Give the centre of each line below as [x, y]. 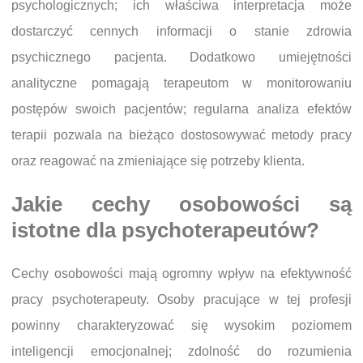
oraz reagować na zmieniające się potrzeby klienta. [158, 161]
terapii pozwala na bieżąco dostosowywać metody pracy [181, 135]
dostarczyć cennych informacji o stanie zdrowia [181, 32]
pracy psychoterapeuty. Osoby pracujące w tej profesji [181, 299]
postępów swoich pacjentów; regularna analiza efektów [181, 109]
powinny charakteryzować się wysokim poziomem [181, 325]
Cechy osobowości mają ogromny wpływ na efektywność [181, 273]
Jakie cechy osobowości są [181, 205]
